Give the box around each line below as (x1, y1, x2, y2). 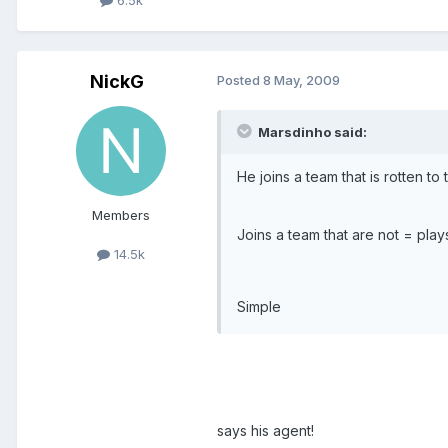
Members (92, 206, 150, 223)
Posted (217, 71, 263, 88)
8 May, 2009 (263, 71, 340, 88)
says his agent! (217, 421, 314, 439)
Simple (237, 297, 281, 315)
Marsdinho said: (255, 123, 367, 140)
